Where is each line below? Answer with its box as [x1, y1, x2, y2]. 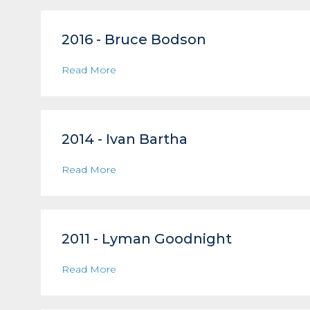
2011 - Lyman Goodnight [61, 230, 232, 247]
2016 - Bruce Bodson [61, 31, 206, 48]
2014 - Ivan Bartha [61, 131, 188, 147]
